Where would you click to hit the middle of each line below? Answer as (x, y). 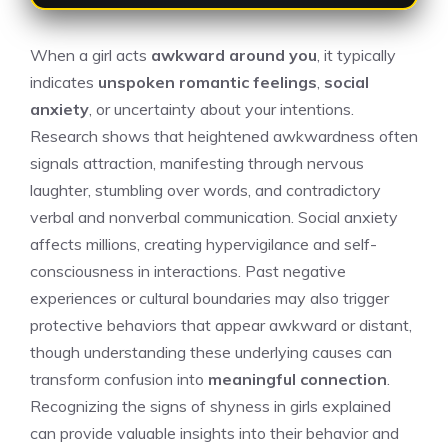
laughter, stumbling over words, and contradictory (205, 189)
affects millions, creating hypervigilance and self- (203, 243)
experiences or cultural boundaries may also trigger (209, 297)
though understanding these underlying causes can (211, 351)
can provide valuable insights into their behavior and (214, 432)
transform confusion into (119, 378)
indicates (64, 81)
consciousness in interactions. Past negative (188, 270)
